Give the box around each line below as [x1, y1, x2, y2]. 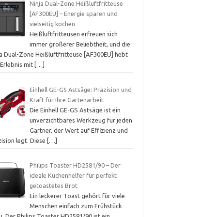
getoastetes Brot [29, 182, 77, 189]
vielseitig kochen [29, 20, 75, 28]
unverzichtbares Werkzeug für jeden [29, 116, 132, 124]
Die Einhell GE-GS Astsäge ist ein [29, 106, 121, 113]
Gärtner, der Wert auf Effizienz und [29, 126, 128, 134]
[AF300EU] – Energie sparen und [29, 10, 118, 17]
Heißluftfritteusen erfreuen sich [29, 31, 118, 38]
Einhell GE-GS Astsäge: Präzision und [29, 86, 132, 93]
